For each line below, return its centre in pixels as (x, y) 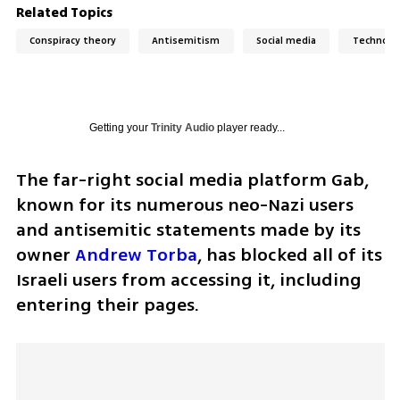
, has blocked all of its (289, 254)
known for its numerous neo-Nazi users (184, 204)
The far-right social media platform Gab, (192, 179)
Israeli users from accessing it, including (188, 279)
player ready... (249, 127)
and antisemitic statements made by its (188, 229)
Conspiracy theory (72, 41)
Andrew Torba (136, 254)
